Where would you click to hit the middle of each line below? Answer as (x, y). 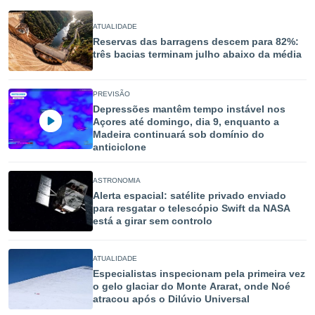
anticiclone (120, 147)
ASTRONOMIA (117, 180)
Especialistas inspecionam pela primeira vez (199, 274)
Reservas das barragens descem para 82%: (196, 41)
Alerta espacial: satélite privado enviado (189, 195)
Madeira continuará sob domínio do (179, 134)
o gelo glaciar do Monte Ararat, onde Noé (192, 286)
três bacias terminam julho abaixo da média (197, 54)
